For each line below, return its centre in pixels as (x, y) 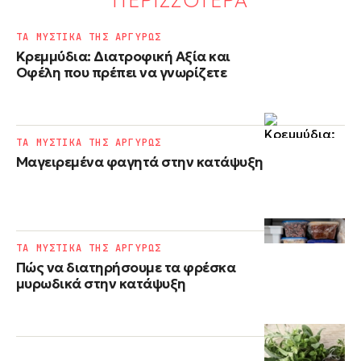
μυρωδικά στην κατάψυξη (101, 283)
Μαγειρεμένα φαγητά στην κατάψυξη (140, 162)
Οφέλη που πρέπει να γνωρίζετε (122, 72)
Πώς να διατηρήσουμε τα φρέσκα (126, 267)
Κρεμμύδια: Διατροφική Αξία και (123, 56)
